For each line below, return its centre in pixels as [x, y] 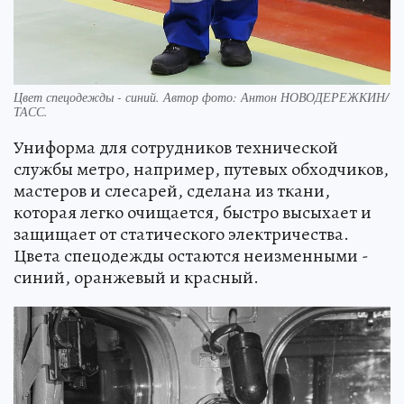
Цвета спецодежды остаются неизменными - [191, 255]
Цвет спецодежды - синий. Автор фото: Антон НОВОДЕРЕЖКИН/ [201, 96]
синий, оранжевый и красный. [136, 277]
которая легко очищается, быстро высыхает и [193, 212]
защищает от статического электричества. [181, 234]
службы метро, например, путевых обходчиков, [201, 169]
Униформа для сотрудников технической [176, 147]
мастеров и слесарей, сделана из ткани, [172, 190]
